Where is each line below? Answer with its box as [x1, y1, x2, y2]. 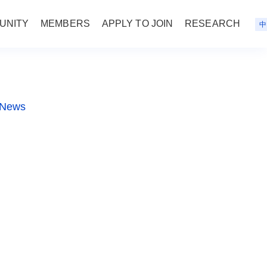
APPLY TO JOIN [101, 18, 173, 29]
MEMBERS [41, 18, 90, 29]
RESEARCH [185, 18, 240, 29]
